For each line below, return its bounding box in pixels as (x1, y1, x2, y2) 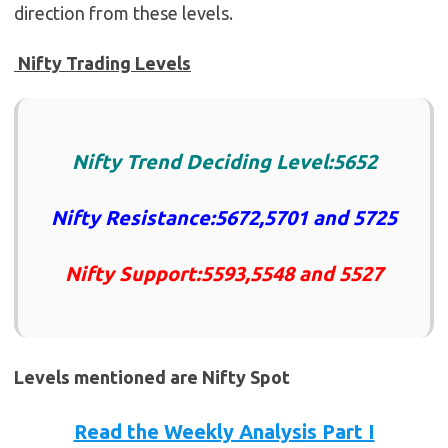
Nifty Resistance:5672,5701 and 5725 (51, 206, 397, 230)
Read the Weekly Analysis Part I (73, 420, 375, 444)
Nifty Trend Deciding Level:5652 (71, 150, 377, 174)
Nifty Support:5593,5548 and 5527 (65, 262, 383, 286)
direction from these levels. (14, 3, 233, 24)
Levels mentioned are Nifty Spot (14, 367, 290, 388)
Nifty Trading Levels (14, 53, 191, 74)
